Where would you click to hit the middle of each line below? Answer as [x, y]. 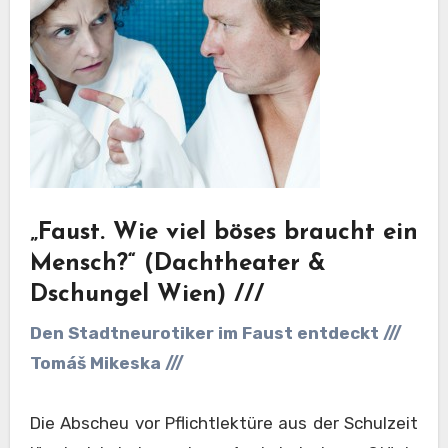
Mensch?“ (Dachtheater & [177, 264]
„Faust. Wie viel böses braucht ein [223, 233]
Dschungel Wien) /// [146, 295]
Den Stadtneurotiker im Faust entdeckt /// [215, 332]
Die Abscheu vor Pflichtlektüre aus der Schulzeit [224, 422]
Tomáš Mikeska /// [106, 362]
